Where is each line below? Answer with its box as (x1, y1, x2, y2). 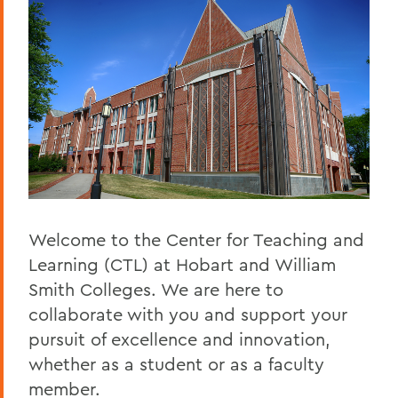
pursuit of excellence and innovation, (28, 328, 330, 351)
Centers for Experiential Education (28, 124, 308, 147)
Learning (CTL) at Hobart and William (28, 253, 336, 276)
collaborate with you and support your (28, 303, 347, 326)
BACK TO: (28, 54, 108, 78)
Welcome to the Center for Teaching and (28, 228, 364, 251)
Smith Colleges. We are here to (28, 278, 283, 301)
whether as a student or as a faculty (28, 353, 324, 376)
